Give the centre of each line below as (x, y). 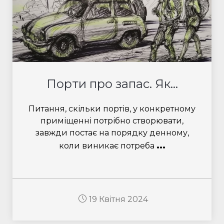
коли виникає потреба (107, 146)
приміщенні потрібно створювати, (112, 121)
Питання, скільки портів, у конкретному (112, 109)
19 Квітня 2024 (118, 199)
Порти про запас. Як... (112, 84)
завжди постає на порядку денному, (112, 133)
